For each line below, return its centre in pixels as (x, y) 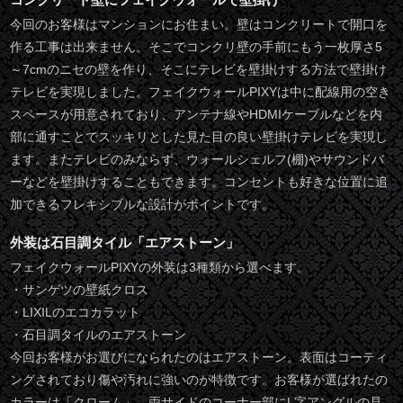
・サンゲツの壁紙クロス (80, 291)
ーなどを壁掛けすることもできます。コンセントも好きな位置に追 (199, 183)
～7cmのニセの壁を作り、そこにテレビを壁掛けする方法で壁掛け (199, 70)
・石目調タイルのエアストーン (99, 336)
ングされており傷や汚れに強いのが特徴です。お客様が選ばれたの (199, 381)
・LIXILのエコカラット (76, 313)
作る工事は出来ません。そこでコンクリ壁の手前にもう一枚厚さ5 (197, 48)
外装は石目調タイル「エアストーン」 (125, 243)
